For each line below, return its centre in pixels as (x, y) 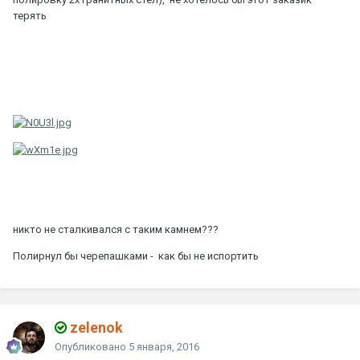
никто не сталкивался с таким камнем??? (116, 229)
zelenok (95, 327)
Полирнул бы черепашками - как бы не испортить (136, 256)
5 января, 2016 (164, 346)
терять (30, 16)
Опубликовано (92, 346)
